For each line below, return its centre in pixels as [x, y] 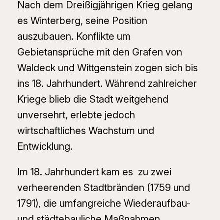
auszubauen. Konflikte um [74, 37]
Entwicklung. [46, 147]
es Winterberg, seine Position [82, 21]
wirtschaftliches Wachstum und [85, 131]
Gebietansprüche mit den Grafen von [99, 52]
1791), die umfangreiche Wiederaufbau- [104, 204]
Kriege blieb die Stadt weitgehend [93, 99]
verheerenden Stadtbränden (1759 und [103, 188]
